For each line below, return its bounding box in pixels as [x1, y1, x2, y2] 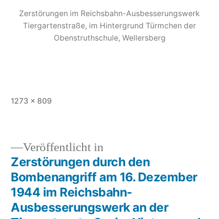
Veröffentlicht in [23, 139, 104, 155]
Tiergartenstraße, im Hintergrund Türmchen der [23, 21, 196, 31]
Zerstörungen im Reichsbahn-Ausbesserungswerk [19, 9, 200, 19]
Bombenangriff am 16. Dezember [11, 169, 197, 184]
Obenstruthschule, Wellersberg [53, 33, 166, 43]
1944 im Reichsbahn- [11, 184, 132, 199]
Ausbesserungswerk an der [11, 199, 169, 215]
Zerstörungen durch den [11, 154, 150, 169]
